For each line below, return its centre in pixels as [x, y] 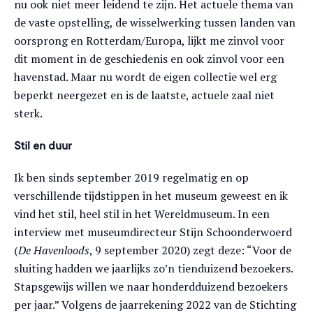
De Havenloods [54, 250]
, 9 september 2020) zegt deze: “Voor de [190, 250]
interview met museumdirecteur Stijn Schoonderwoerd [153, 232]
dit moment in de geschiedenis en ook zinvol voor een [149, 59]
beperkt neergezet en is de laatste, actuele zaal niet [144, 95]
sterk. [28, 113]
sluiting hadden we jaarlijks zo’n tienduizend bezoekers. [153, 268]
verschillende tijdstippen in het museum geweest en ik [151, 196]
